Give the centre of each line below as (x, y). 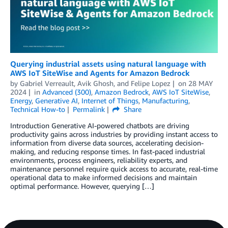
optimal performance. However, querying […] (82, 186)
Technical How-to (38, 109)
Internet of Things (110, 100)
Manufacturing (165, 100)
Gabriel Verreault (47, 83)
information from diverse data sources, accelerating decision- (107, 142)
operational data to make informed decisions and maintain (104, 177)
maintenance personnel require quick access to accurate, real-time (114, 168)
